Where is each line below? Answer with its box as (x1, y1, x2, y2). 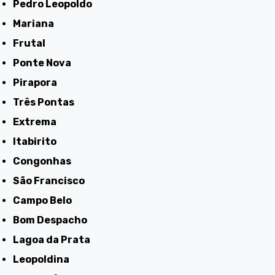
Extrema (19, 115, 57, 128)
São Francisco (20, 174, 85, 187)
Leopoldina (19, 253, 70, 265)
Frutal (19, 37, 46, 49)
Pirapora (20, 76, 58, 88)
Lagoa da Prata (19, 233, 91, 246)
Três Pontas (19, 96, 75, 108)
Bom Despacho (20, 214, 88, 226)
